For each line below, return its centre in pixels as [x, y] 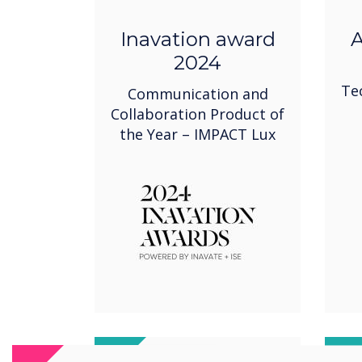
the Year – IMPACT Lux [198, 135]
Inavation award [198, 40]
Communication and [198, 94]
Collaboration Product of [198, 114]
